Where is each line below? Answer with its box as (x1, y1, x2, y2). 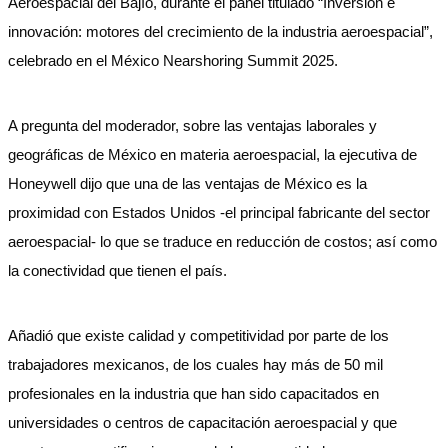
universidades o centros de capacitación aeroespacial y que (8, 414, 397, 431)
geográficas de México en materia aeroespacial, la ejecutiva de (8, 146, 417, 163)
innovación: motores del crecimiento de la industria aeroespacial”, (8, 23, 433, 40)
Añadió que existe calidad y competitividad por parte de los (8, 327, 389, 344)
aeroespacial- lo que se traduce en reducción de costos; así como (8, 233, 437, 250)
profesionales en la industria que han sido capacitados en (8, 385, 379, 402)
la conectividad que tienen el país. (8, 262, 227, 279)
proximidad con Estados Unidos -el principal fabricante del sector (8, 204, 430, 221)
